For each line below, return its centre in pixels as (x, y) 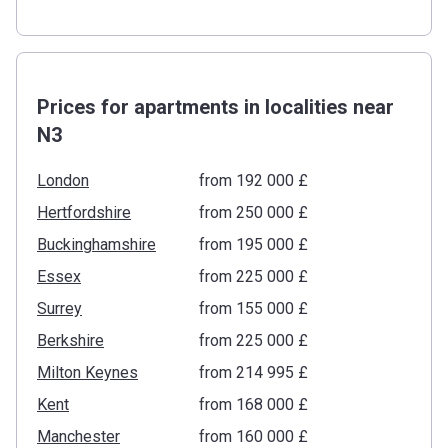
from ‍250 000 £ (253, 212)
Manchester (78, 436)
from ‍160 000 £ (253, 436)
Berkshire (70, 340)
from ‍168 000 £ (253, 404)
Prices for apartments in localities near (215, 106)
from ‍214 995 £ (253, 372)
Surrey (59, 308)
